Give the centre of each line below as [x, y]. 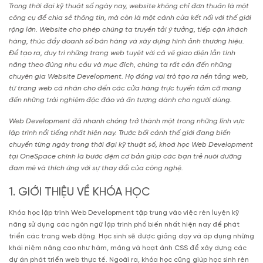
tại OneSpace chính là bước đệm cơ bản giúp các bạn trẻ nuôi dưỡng [125, 156]
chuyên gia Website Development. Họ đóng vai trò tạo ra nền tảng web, [129, 77]
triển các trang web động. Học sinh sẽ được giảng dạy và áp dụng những [131, 236]
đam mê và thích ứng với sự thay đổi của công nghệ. [97, 168]
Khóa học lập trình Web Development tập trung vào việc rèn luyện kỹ [124, 213]
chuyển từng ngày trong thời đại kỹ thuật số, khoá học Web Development [131, 144]
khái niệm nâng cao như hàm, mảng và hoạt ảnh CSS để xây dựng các [128, 248]
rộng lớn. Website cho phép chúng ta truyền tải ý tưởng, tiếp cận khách [128, 30]
